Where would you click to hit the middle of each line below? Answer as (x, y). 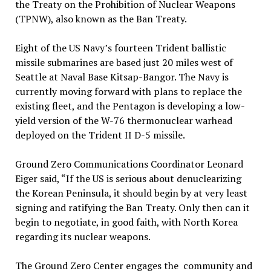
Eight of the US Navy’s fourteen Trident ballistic (120, 48)
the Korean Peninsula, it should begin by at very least (131, 193)
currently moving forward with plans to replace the (128, 91)
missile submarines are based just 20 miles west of (124, 62)
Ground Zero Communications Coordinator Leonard (129, 164)
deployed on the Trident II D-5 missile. (100, 135)
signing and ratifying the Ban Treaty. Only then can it (132, 207)
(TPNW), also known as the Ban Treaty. (101, 19)
